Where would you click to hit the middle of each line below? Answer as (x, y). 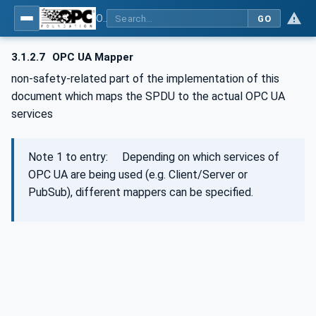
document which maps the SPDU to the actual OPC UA (148, 96)
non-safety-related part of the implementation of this (145, 78)
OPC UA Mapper (92, 57)
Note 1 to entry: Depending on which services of (154, 157)
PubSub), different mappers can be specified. (141, 192)
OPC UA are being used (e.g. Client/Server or (138, 174)
